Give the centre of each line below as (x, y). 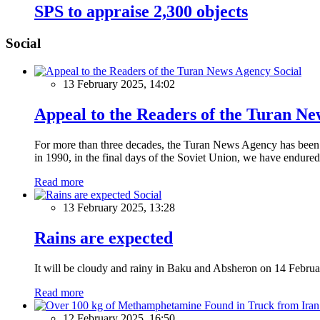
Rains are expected (104, 237)
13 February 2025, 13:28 (119, 207)
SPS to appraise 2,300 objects (141, 12)
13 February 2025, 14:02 (119, 84)
